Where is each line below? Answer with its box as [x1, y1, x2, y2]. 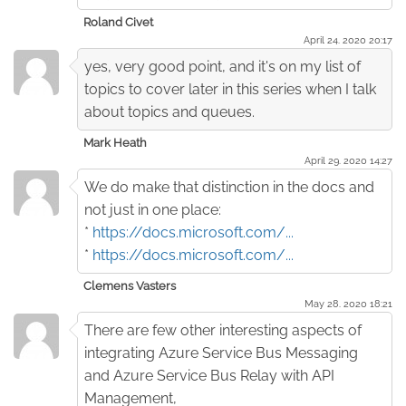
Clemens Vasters [83, 278, 176, 293]
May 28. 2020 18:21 [304, 296, 392, 310]
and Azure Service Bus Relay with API [84, 366, 334, 384]
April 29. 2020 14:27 [304, 153, 392, 167]
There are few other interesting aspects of [84, 321, 362, 339]
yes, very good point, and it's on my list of [84, 57, 361, 75]
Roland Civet [83, 14, 153, 29]
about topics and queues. [84, 102, 255, 121]
